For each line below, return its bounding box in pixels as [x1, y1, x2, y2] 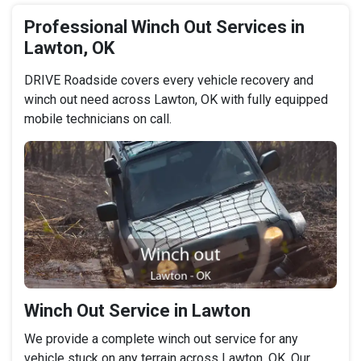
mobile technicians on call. [24, 111, 172, 127]
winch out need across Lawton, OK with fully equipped [24, 92, 328, 108]
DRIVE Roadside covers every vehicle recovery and [24, 73, 313, 89]
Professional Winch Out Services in [24, 17, 305, 38]
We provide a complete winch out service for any [24, 330, 298, 346]
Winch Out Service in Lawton [24, 300, 251, 321]
